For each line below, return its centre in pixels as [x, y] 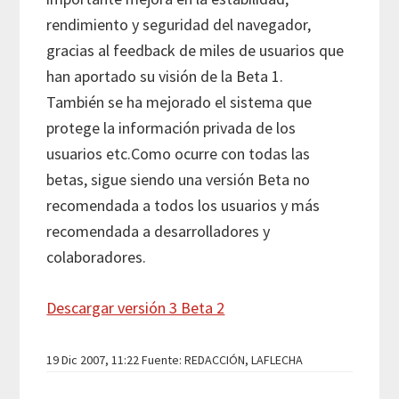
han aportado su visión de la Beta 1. [165, 76]
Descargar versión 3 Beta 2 [136, 307]
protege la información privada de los [171, 127]
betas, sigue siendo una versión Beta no [179, 179]
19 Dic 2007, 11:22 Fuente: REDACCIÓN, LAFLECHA [175, 359]
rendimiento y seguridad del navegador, [179, 24]
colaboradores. [97, 256]
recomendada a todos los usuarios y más [183, 205]
